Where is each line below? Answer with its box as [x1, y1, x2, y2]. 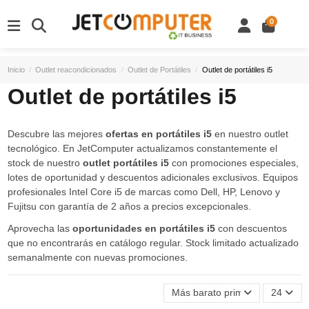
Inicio [7, 65, 25, 74]
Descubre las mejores [7, 128, 106, 140]
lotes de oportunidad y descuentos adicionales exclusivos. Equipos [7, 172, 298, 183]
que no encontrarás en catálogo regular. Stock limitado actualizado [7, 237, 299, 249]
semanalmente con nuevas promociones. [7, 252, 188, 263]
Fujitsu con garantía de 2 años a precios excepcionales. [7, 201, 251, 212]
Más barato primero [171, 287, 258, 299]
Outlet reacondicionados [35, 65, 117, 74]
